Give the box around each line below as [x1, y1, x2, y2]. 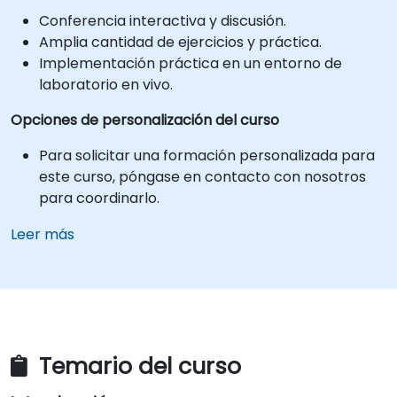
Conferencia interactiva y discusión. [39, 11, 286, 31]
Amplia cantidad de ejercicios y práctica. [39, 32, 322, 52]
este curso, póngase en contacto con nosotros [39, 167, 366, 187]
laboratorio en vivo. [39, 74, 173, 95]
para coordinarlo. [39, 188, 160, 208]
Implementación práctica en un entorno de [39, 53, 342, 74]
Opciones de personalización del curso [11, 110, 279, 130]
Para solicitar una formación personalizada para [39, 145, 375, 166]
